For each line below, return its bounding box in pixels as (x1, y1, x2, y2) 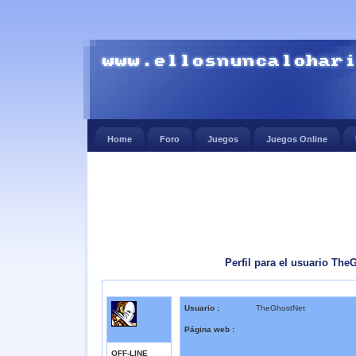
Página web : (184, 325, 234, 334)
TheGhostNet (256, 304, 305, 312)
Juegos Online (266, 134, 327, 144)
